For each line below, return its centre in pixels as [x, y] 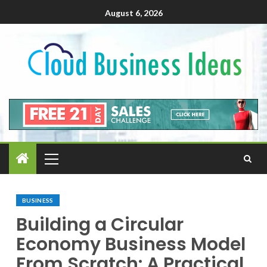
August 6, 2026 [133, 13]
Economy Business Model [131, 244]
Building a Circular [100, 224]
